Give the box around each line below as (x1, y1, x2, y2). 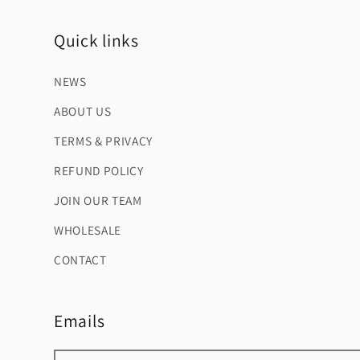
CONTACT (54, 251, 107, 268)
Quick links (54, 28, 139, 51)
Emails (54, 309, 105, 333)
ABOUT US (54, 102, 112, 119)
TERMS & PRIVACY (54, 132, 153, 149)
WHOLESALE (54, 221, 121, 238)
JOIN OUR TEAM (54, 191, 142, 208)
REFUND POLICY (54, 162, 144, 178)
